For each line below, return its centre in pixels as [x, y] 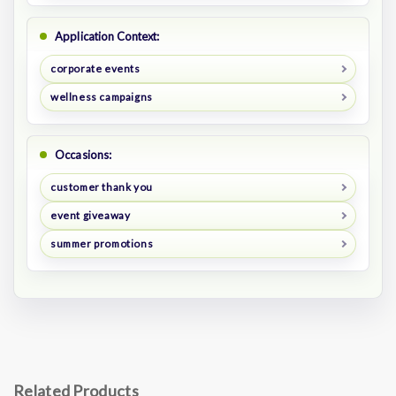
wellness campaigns [101, 97]
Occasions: [84, 155]
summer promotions [102, 243]
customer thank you [101, 187]
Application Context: [107, 37]
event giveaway [90, 215]
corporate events [95, 69]
